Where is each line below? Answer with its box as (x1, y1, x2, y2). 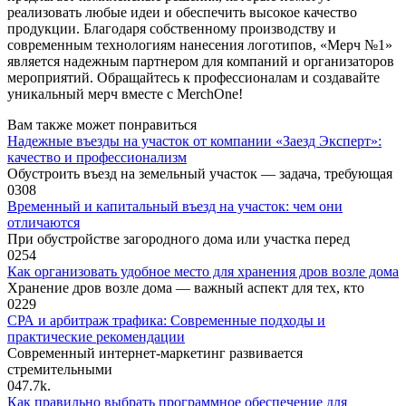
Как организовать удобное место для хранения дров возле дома (7, 263, 399, 279)
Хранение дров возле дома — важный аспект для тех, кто (7, 279, 364, 295)
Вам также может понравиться (7, 116, 197, 132)
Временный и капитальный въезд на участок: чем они (7, 198, 343, 214)
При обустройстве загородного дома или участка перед (7, 230, 350, 246)
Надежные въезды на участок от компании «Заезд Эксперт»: (7, 132, 382, 149)
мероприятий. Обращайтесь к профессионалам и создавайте (7, 69, 380, 85)
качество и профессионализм (7, 149, 187, 165)
